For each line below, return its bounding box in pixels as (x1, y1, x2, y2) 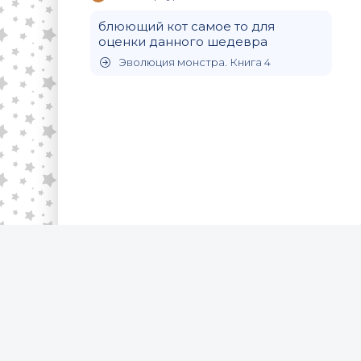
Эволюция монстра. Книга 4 (118, 55, 271, 68)
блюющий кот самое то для (98, 18, 275, 34)
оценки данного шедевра (98, 33, 268, 49)
